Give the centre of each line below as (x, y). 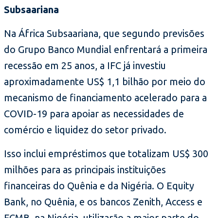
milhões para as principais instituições (85, 170)
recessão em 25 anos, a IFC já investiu (85, 66)
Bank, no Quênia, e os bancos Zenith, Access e (103, 202)
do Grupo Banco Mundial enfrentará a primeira (106, 50)
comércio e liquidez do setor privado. (85, 130)
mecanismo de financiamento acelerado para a (105, 98)
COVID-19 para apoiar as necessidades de (94, 114)
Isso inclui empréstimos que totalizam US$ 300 (106, 154)
